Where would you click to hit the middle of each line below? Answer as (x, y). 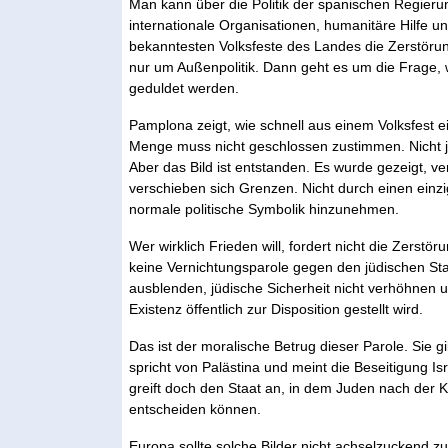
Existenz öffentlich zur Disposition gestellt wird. (276, 308)
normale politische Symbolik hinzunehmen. (264, 208)
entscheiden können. (195, 408)
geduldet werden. (184, 87)
